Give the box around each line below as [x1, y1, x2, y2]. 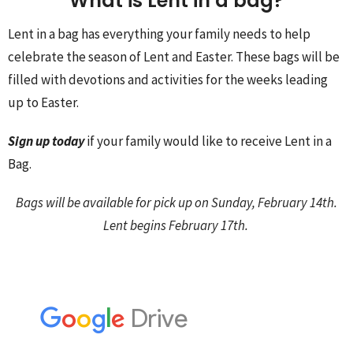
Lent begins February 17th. [102, 216, 251, 234]
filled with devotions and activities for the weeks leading [8, 70, 328, 88]
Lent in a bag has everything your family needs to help [8, 24, 310, 43]
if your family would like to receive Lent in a [84, 132, 332, 150]
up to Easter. [8, 93, 79, 111]
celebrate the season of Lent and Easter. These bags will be [8, 47, 340, 65]
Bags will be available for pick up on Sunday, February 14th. [16, 193, 337, 211]
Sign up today [8, 132, 84, 150]
